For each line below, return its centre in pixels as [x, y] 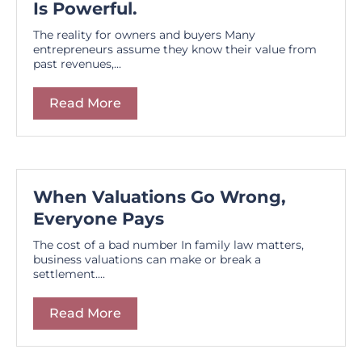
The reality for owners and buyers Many [144, 34]
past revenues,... [77, 63]
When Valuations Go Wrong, [160, 196]
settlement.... [69, 274]
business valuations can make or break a [147, 259]
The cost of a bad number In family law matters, [168, 244]
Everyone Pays [99, 218]
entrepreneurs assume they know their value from [175, 49]
